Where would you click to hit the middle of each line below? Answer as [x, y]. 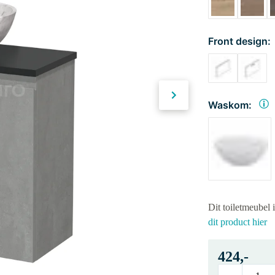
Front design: [239, 41]
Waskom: [230, 105]
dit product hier [237, 222]
